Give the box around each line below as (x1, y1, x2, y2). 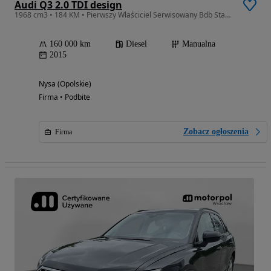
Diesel (126, 39, 147, 49)
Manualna (182, 39, 215, 49)
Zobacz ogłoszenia (183, 127, 249, 137)
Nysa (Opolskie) (39, 79, 91, 90)
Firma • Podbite (39, 92, 90, 103)
